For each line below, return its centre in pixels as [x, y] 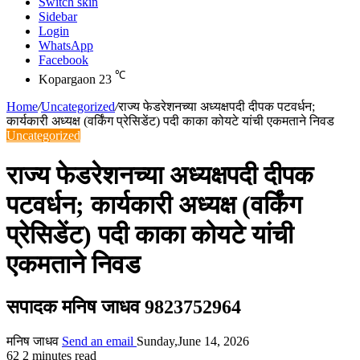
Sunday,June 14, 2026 [193, 342]
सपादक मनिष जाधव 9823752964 [124, 307]
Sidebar [58, 16]
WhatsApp [66, 45]
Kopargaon [67, 80]
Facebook [63, 60]
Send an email [98, 342]
